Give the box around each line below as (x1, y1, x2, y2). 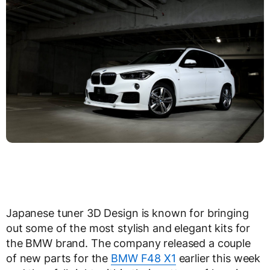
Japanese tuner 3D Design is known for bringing (6, 207, 249, 220)
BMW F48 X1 (111, 252, 176, 265)
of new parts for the (6, 252, 111, 265)
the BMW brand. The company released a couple (6, 237, 251, 250)
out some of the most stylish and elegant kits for (6, 222, 251, 235)
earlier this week (175, 252, 261, 265)
